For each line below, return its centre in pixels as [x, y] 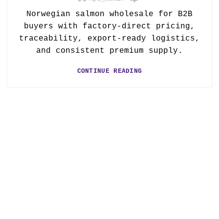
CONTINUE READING [109, 71]
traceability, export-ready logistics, [109, 39]
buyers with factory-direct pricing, [109, 26]
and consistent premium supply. [109, 51]
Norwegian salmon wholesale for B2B [109, 14]
